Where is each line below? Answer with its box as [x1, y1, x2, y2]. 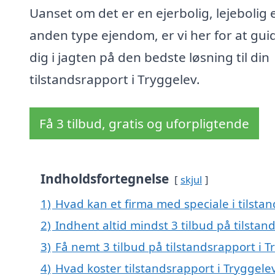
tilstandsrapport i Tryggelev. [29, 71, 200, 88]
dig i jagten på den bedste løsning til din [29, 48, 269, 66]
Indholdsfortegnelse [41, 170, 169, 188]
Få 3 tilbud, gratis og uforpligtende [39, 115, 249, 133]
